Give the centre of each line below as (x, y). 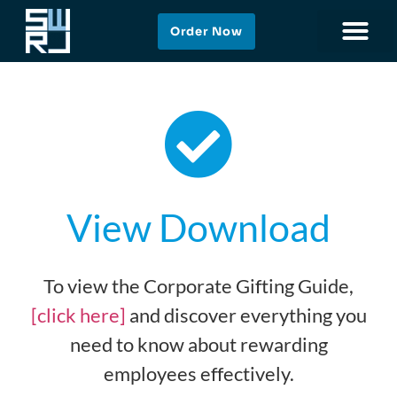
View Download (198, 227)
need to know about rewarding (198, 344)
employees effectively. (198, 373)
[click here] (78, 315)
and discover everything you (246, 315)
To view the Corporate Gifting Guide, (198, 285)
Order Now (206, 31)
